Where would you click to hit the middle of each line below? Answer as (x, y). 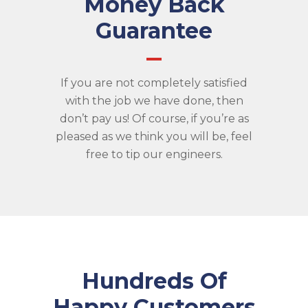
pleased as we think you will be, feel (154, 137)
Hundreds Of (154, 281)
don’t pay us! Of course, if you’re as (154, 119)
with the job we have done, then (154, 101)
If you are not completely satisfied (154, 83)
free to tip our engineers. (154, 155)
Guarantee (154, 31)
